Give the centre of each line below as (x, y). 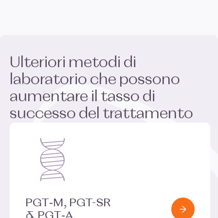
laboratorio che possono (95, 80)
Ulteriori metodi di (73, 63)
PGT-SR (90, 203)
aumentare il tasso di (82, 97)
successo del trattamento (103, 114)
